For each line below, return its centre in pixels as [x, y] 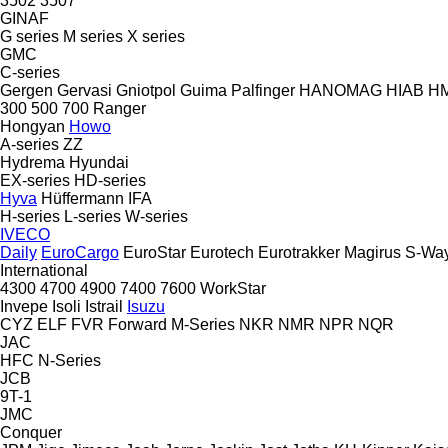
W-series [156, 216]
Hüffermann [82, 198]
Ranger [119, 108]
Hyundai [99, 162]
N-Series [69, 360]
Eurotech [222, 252]
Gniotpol [146, 90]
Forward [137, 324]
